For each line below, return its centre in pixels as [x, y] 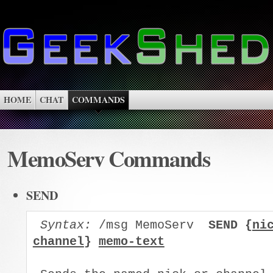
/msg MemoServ [150, 225]
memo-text [131, 242]
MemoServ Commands [109, 158]
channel [58, 242]
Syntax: [66, 225]
